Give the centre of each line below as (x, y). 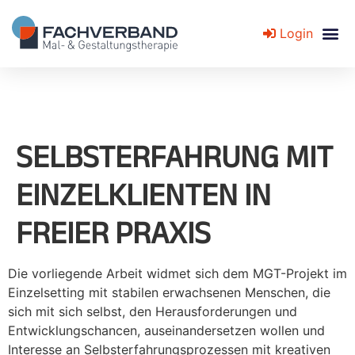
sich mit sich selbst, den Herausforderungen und (153, 311)
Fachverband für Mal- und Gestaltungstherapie (153, 91)
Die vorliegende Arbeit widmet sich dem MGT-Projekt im (177, 273)
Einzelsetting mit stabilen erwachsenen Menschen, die (169, 292)
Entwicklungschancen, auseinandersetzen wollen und (166, 330)
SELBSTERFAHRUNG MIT (174, 156)
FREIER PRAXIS (113, 232)
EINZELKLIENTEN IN (143, 194)
